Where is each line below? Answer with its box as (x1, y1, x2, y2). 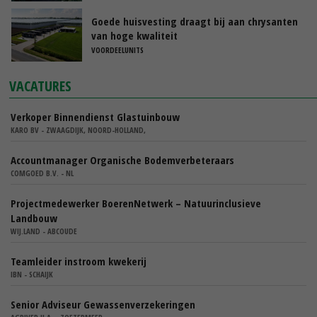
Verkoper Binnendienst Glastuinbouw (11, 109, 180, 124)
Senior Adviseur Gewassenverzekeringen (11, 296, 195, 311)
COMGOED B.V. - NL (11, 167, 74, 178)
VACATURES (9, 76, 72, 96)
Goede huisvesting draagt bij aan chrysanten (91, 13, 298, 28)
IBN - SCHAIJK (11, 268, 53, 279)
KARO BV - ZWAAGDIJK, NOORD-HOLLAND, (11, 124, 146, 135)
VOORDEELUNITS (91, 44, 144, 55)
